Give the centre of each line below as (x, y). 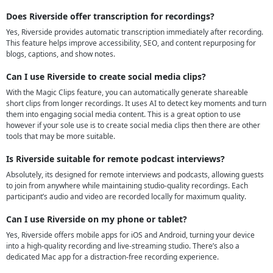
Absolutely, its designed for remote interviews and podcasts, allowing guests (135, 175)
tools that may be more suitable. (61, 136)
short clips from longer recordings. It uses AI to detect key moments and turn (136, 104)
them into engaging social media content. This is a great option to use (123, 115)
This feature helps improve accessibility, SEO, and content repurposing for (131, 43)
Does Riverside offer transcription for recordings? (110, 16)
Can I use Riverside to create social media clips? (106, 77)
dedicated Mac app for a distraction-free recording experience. (112, 257)
